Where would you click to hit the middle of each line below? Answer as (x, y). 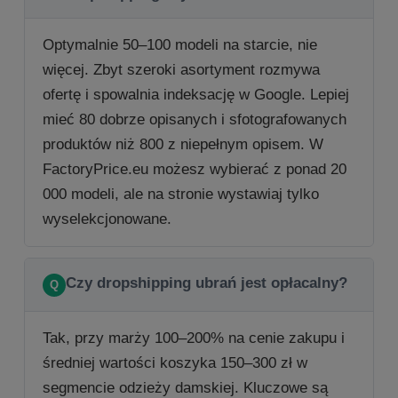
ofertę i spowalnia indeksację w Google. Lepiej (196, 95)
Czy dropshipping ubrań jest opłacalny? (207, 283)
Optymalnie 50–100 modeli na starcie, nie (180, 45)
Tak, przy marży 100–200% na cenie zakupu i (194, 338)
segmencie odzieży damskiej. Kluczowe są (185, 388)
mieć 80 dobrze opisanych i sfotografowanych (195, 119)
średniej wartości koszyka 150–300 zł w (175, 363)
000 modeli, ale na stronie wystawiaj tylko (181, 194)
